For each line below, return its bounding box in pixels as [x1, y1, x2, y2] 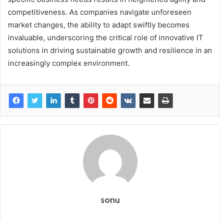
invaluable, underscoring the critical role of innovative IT [8, 33, 203, 43]
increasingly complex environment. [8, 58, 130, 68]
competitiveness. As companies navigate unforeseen [8, 7, 192, 17]
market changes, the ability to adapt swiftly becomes [8, 20, 190, 30]
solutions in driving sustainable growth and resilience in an [8, 46, 212, 55]
